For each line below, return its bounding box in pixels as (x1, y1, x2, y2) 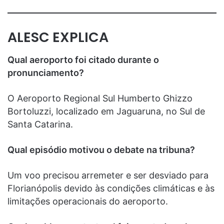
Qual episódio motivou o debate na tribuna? (7, 144, 195, 155)
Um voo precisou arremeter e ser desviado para (7, 169, 208, 180)
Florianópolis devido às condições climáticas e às (7, 182, 214, 193)
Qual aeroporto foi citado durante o (7, 54, 159, 65)
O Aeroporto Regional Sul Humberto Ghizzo (7, 92, 192, 103)
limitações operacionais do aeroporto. (7, 195, 168, 206)
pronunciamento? (7, 67, 84, 78)
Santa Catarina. (7, 118, 73, 129)
